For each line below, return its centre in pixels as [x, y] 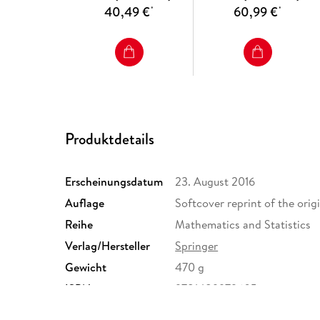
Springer [197, 245]
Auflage [85, 202]
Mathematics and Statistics [243, 224]
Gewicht [86, 267]
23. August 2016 [215, 181]
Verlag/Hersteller [108, 245]
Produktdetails [110, 139]
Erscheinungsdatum [114, 181]
